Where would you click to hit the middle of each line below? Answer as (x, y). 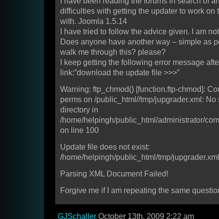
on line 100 (79, 131)
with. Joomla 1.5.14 (94, 22)
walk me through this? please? (113, 52)
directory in (79, 110)
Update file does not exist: (105, 147)
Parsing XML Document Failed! (114, 174)
